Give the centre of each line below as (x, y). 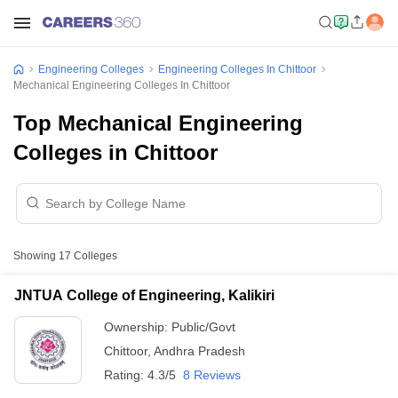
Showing (36, 256)
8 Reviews (212, 375)
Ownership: (138, 327)
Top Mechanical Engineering (158, 123)
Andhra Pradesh (199, 351)
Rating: (126, 375)
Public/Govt (203, 327)
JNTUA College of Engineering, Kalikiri (144, 295)
